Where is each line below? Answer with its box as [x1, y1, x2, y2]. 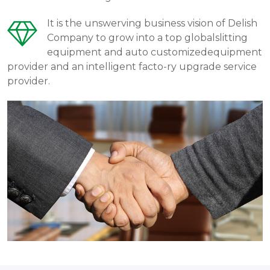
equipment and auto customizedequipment [47, 46, 262, 58]
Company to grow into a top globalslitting [47, 31, 248, 43]
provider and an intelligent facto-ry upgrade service [7, 60, 257, 72]
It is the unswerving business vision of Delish [47, 17, 257, 29]
